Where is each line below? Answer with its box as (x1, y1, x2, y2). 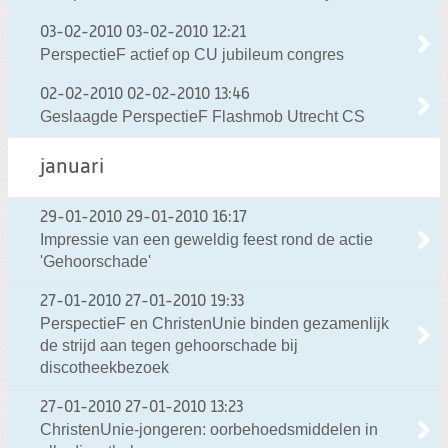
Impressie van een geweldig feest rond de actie (40, 230, 373, 248)
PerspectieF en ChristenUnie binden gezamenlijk (40, 314, 389, 332)
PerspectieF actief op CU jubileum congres (40, 45, 344, 63)
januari (40, 156, 104, 178)
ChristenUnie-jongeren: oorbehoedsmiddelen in (40, 420, 378, 438)
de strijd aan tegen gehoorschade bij (40, 336, 298, 354)
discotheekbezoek (40, 358, 169, 376)
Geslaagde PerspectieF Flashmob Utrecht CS (40, 107, 365, 125)
